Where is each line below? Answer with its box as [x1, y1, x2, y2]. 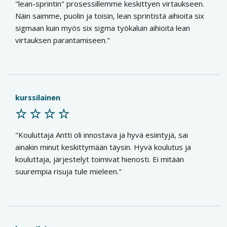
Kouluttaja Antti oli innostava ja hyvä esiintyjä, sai [18, 130, 188, 140]
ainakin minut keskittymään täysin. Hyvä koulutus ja [15, 142, 191, 152]
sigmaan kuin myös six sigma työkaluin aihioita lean [15, 23, 190, 33]
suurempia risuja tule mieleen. [15, 166, 119, 176]
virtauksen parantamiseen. [15, 35, 107, 45]
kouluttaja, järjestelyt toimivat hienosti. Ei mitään [15, 154, 184, 164]
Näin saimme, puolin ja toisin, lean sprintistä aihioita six [15, 11, 204, 21]
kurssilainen [15, 92, 60, 102]
